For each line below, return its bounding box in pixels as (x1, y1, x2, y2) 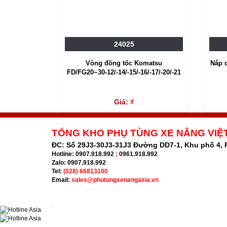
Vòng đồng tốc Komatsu (86, 59, 162, 67)
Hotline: (52, 150, 75, 158)
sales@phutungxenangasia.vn (71, 176, 159, 184)
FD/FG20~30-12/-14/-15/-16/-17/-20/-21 (67, 68, 181, 77)
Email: (52, 176, 70, 184)
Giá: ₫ (114, 98, 134, 106)
